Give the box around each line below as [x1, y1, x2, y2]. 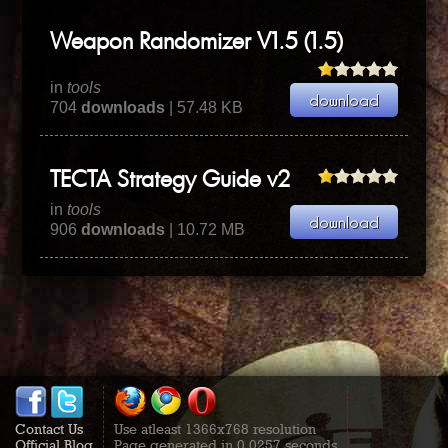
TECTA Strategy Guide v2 [50, 170, 291, 192]
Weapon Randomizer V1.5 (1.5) [50, 32, 344, 54]
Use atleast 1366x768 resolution [114, 421, 316, 437]
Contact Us [15, 421, 83, 437]
